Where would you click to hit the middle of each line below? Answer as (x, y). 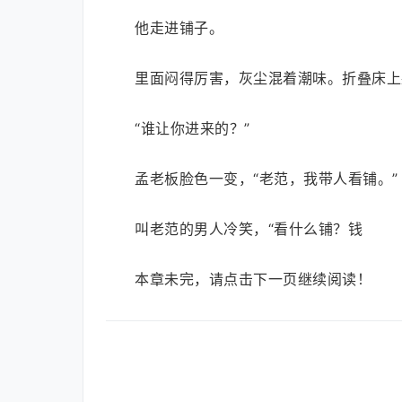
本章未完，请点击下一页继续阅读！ (253, 279)
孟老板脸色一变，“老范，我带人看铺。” (267, 179)
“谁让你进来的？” (192, 128)
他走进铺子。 (179, 28)
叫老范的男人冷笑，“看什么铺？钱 (249, 229)
